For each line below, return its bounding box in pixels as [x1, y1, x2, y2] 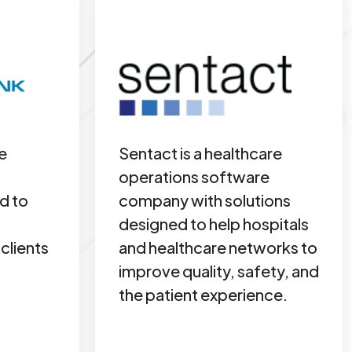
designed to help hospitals [119, 214, 309, 233]
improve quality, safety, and [119, 261, 319, 280]
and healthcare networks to [119, 237, 317, 257]
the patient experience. [119, 284, 288, 304]
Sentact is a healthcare [119, 143, 282, 163]
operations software [119, 167, 269, 186]
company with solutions [119, 190, 291, 210]
